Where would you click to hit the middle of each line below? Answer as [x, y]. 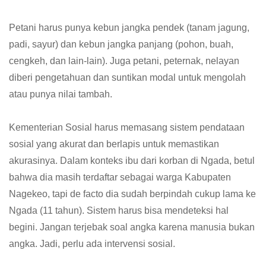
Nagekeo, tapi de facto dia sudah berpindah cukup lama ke [132, 194]
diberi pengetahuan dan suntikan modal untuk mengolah [127, 77]
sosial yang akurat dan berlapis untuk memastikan [114, 144]
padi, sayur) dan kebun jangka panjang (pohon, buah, [121, 44]
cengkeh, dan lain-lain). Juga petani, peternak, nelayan [124, 61]
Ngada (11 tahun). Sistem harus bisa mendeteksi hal [119, 210]
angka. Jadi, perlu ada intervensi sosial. [92, 243]
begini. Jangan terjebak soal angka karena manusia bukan [132, 227]
